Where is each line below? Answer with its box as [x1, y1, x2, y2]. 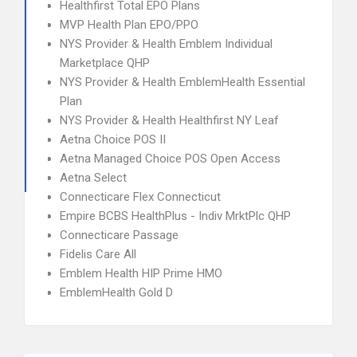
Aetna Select [60, 171, 127, 185]
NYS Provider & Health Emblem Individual [60, 37, 273, 51]
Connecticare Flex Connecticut [60, 190, 221, 204]
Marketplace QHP [60, 56, 150, 70]
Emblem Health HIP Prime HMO [60, 266, 222, 280]
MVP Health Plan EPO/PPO [60, 18, 198, 32]
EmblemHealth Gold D [60, 285, 173, 300]
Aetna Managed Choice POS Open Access [60, 151, 280, 166]
